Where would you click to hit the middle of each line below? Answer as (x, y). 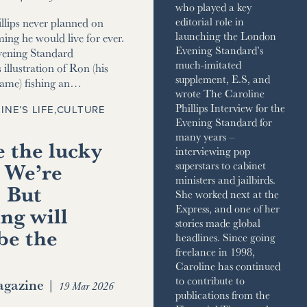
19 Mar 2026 (86, 285)
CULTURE (81, 109)
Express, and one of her (227, 209)
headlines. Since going (225, 237)
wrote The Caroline (220, 94)
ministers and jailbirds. (225, 180)
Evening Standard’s (219, 50)
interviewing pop (212, 151)
